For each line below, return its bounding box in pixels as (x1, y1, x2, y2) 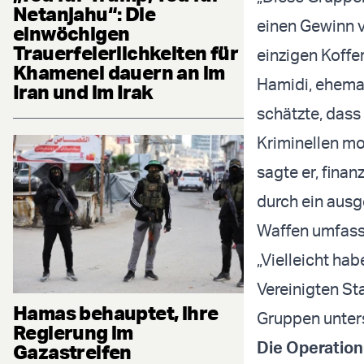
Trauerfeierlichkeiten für (13, 40, 238, 65)
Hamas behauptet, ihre (13, 301, 219, 326)
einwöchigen (13, 20, 130, 45)
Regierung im (13, 320, 133, 345)
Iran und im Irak (13, 79, 154, 104)
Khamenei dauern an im (13, 59, 225, 84)
